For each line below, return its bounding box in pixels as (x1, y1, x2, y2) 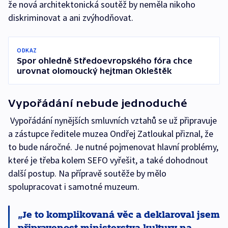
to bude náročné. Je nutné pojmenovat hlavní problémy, (8, 141, 218, 153)
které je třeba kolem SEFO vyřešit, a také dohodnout (8, 154, 208, 166)
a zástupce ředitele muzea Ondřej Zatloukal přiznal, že (8, 128, 213, 140)
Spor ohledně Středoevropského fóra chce (17, 56, 192, 66)
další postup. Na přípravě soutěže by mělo (8, 167, 166, 180)
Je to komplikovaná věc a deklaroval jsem (22, 209, 220, 220)
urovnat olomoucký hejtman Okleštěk (17, 66, 172, 76)
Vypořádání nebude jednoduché (8, 97, 187, 109)
